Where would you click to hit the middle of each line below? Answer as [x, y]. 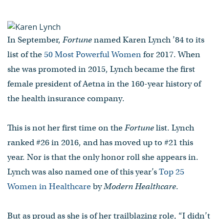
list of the [26, 54]
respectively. [46, 123]
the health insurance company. [66, 98]
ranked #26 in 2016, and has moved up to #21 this [100, 142]
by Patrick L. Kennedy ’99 [67, 26]
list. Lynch [174, 128]
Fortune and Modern [62, 41]
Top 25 [172, 172]
